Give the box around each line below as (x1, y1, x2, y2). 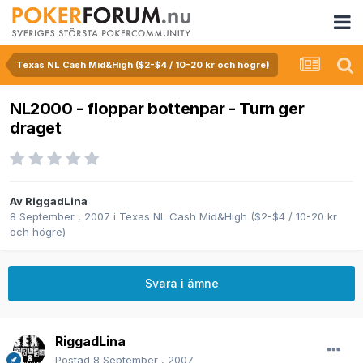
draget (10, 118, 62, 139)
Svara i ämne (144, 276, 219, 291)
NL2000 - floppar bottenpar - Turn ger (10, 99, 305, 119)
